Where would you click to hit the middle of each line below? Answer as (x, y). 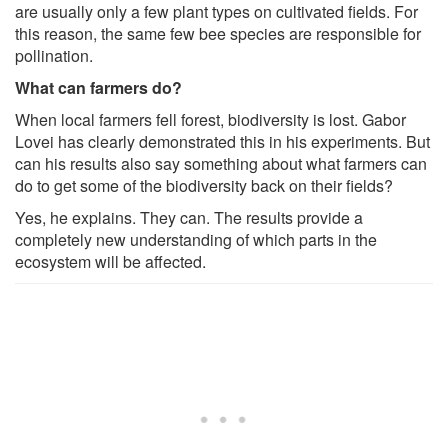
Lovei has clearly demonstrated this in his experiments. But (222, 141)
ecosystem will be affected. (110, 261)
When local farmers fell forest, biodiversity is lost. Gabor (210, 119)
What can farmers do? (98, 87)
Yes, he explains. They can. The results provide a (189, 217)
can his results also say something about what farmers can (221, 163)
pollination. (54, 55)
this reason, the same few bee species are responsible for (218, 33)
